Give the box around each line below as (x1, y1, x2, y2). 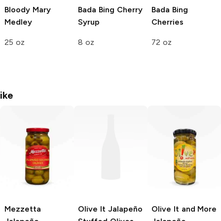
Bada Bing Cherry (78, 4, 143, 14)
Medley (4, 17, 32, 27)
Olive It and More (151, 204, 217, 214)
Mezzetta (4, 204, 41, 214)
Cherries (151, 17, 184, 27)
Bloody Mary (4, 4, 51, 14)
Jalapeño (105, 204, 143, 214)
